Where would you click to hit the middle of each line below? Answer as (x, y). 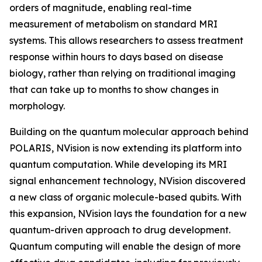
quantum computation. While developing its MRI (118, 164)
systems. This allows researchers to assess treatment (126, 40)
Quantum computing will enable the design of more (125, 246)
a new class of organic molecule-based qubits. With (125, 197)
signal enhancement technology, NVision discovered (127, 181)
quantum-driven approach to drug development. (120, 230)
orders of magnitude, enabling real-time (101, 8)
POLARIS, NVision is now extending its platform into (125, 148)
